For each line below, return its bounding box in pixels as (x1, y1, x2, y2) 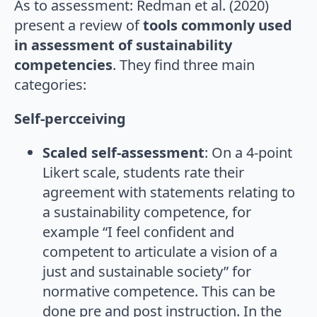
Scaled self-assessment (42, 143, 204, 163)
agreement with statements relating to (42, 183, 295, 202)
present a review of (14, 16, 139, 35)
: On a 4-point (204, 143, 292, 163)
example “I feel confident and (42, 222, 234, 242)
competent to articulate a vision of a (42, 242, 277, 262)
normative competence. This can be (42, 282, 275, 301)
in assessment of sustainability (14, 35, 232, 55)
